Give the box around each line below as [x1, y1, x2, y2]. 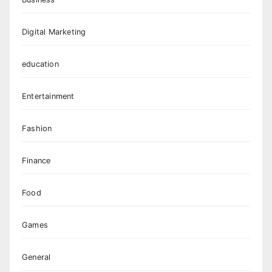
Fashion [22, 123, 52, 133]
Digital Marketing [22, 27, 86, 36]
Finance [22, 155, 51, 165]
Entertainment [22, 91, 75, 101]
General [22, 252, 51, 262]
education [22, 59, 59, 69]
